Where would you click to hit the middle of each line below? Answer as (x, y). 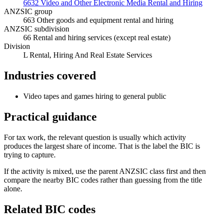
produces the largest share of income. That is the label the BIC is (102, 146)
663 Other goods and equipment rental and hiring (98, 20)
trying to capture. (30, 155)
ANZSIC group (28, 12)
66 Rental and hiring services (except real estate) (97, 38)
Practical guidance (50, 117)
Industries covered (50, 76)
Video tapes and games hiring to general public (95, 96)
